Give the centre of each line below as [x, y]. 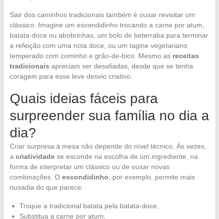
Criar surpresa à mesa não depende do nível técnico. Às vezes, [108, 146]
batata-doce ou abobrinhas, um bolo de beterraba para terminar [109, 35]
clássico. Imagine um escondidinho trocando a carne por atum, [107, 25]
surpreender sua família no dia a [109, 115]
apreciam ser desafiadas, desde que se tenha [121, 66]
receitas [186, 55]
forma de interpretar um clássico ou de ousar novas [89, 166]
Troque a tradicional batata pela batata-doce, [89, 206]
